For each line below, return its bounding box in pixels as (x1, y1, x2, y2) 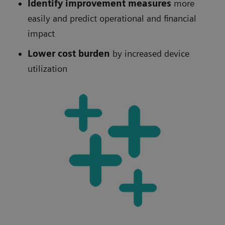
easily (28, 13, 50, 24)
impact (28, 28, 55, 39)
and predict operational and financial (53, 13, 196, 24)
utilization (28, 63, 67, 74)
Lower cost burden (28, 48, 113, 59)
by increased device (113, 48, 189, 59)
